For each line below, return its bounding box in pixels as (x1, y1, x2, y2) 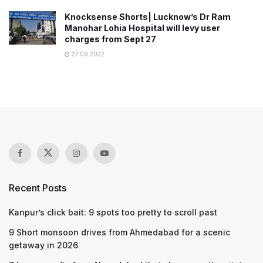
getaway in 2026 (9, 240, 78, 250)
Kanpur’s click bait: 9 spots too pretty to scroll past (9, 207, 217, 217)
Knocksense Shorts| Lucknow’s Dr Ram (65, 12, 231, 22)
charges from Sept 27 (65, 34, 156, 44)
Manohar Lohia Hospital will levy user (65, 23, 220, 33)
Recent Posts (9, 182, 66, 194)
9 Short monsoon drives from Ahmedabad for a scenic (9, 227, 230, 237)
